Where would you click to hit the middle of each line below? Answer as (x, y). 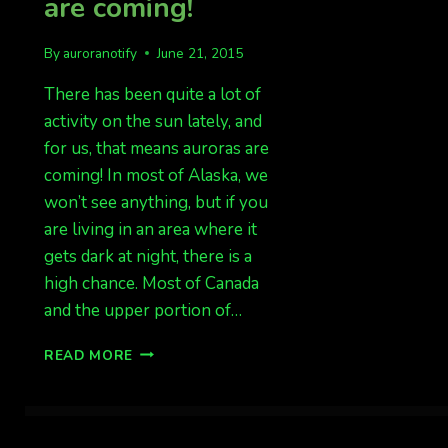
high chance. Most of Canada (151, 283)
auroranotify (100, 53)
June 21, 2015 (200, 53)
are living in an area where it (150, 229)
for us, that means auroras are (156, 148)
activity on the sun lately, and (152, 121)
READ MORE (88, 355)
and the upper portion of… (142, 310)
